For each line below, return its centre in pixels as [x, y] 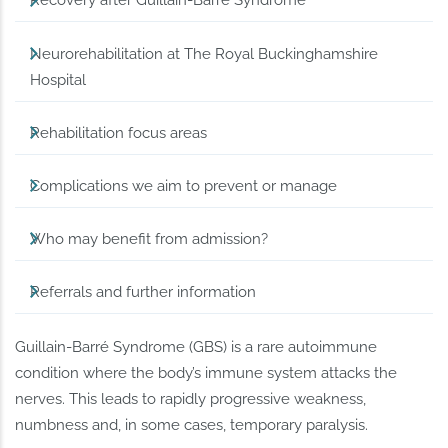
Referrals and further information [143, 291]
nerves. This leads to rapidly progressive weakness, [191, 398]
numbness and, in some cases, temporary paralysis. [192, 424]
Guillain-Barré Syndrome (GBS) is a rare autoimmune [196, 346]
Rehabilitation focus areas [119, 132]
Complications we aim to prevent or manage [184, 185]
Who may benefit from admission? [149, 238]
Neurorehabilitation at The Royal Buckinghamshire [204, 53]
